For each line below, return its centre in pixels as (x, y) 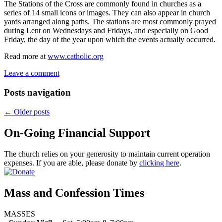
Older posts (31, 111)
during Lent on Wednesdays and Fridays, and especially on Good (106, 31)
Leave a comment (32, 73)
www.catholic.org (76, 56)
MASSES (20, 214)
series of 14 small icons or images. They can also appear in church (107, 13)
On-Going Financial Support (77, 133)
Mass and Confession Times (74, 193)
